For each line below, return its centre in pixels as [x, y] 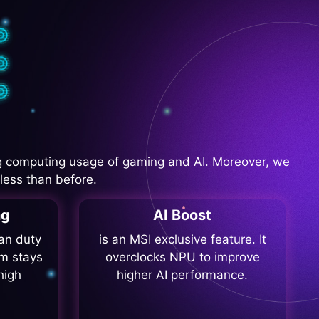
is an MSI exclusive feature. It [182, 240]
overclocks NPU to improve [182, 257]
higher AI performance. [182, 275]
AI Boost [182, 215]
